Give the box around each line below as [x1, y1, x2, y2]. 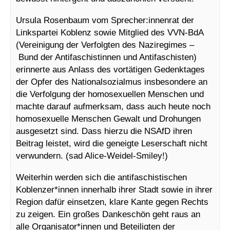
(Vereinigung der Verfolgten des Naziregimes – [16, 40, 194, 50]
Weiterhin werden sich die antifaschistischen [16, 172, 187, 183]
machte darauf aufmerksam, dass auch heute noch [16, 101, 210, 112]
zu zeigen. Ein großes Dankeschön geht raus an [16, 209, 200, 220]
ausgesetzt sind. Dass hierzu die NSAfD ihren [16, 126, 192, 137]
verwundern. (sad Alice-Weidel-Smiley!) [16, 150, 168, 161]
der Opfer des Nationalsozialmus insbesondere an [16, 76, 207, 87]
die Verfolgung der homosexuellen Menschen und [16, 89, 204, 100]
